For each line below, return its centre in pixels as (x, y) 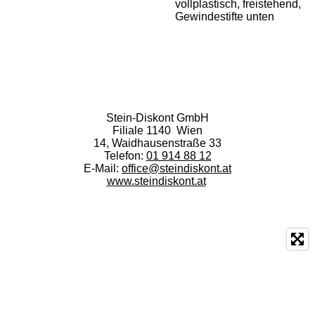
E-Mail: (101, 168)
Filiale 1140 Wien (157, 130)
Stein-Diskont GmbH (157, 118)
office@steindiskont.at (176, 168)
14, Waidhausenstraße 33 (157, 143)
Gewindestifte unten (225, 17)
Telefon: (123, 156)
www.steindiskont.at (156, 181)
